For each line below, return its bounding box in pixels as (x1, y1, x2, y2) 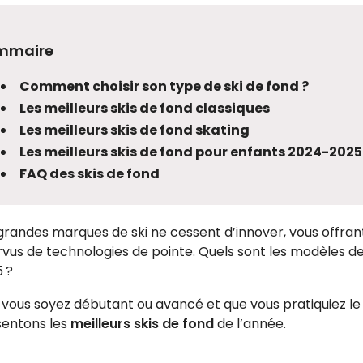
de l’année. (213, 314, 286, 333)
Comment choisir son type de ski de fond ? (19, 76, 309, 96)
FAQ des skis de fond (19, 164, 160, 183)
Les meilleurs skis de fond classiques (19, 98, 270, 117)
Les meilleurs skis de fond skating (19, 120, 250, 139)
